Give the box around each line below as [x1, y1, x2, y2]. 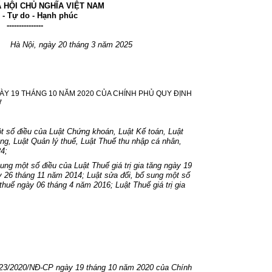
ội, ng [28, 39, 48, 49]
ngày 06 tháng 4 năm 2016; [15, 180, 116, 189]
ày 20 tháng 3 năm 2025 [47, 39, 133, 49]
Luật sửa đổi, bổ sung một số [87, 170, 191, 180]
